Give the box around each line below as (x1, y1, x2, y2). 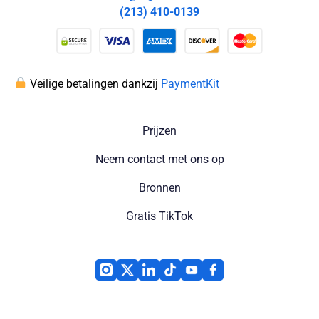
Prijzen (142, 124, 177, 138)
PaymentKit (161, 76, 220, 90)
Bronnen (138, 181, 181, 195)
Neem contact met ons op (95, 152, 224, 167)
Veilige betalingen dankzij (27, 76, 162, 90)
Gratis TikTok (126, 209, 193, 224)
